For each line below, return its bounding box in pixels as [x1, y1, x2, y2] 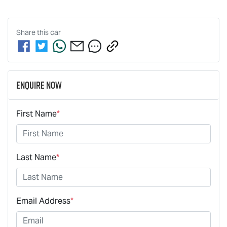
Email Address [16, 195, 70, 206]
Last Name [16, 152, 56, 163]
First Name [16, 108, 57, 119]
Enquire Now [16, 78, 62, 92]
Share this [16, 27, 50, 37]
